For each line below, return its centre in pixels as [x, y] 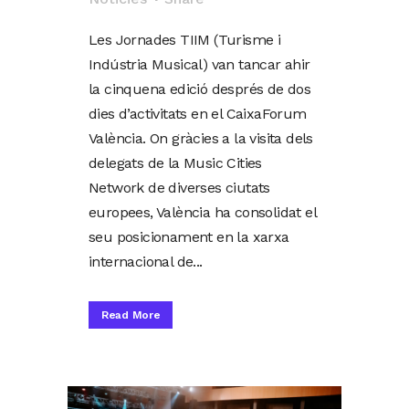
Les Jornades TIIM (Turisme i [185, 39]
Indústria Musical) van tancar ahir [199, 64]
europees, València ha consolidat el [202, 212]
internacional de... [146, 261]
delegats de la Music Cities [175, 163]
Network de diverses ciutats [179, 187]
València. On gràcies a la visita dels [201, 138]
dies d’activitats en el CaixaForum [198, 113]
